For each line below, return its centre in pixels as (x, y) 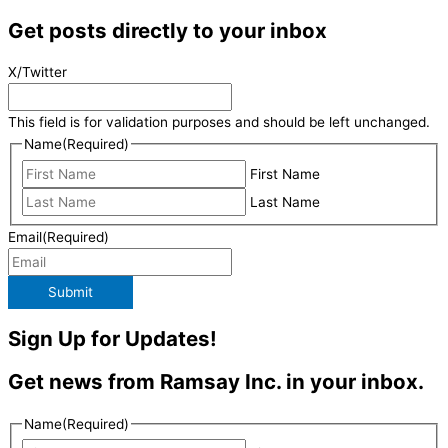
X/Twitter (37, 72)
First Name (285, 173)
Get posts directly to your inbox (167, 31)
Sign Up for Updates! (112, 339)
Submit (70, 292)
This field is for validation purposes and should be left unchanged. (219, 122)
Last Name (285, 201)
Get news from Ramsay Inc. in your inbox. (216, 382)
